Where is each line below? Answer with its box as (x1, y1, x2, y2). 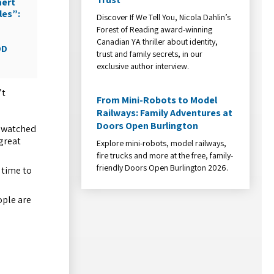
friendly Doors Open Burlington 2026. (97, 161, 229, 173)
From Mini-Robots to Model (97, 93, 218, 106)
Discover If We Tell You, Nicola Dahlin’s (97, 11, 231, 23)
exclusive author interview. (97, 60, 190, 72)
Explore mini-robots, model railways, (97, 137, 227, 149)
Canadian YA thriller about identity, (97, 35, 218, 47)
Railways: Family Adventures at (97, 106, 233, 119)
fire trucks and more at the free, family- (97, 149, 234, 161)
